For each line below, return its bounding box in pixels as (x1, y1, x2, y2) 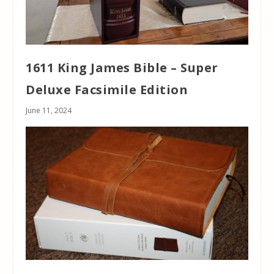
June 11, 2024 (26, 105, 72, 116)
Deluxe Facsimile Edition (26, 81, 188, 98)
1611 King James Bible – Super (26, 59, 218, 76)
